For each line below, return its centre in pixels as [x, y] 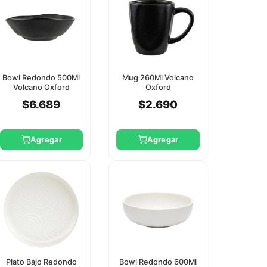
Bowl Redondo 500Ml [41, 77]
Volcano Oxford [41, 87]
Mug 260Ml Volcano [158, 77]
